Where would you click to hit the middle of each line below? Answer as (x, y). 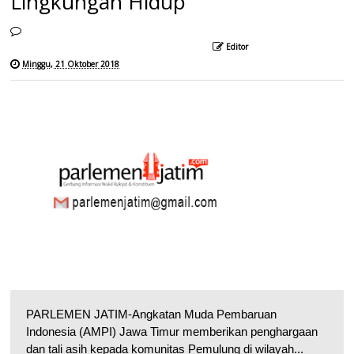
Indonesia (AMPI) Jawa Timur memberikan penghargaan (172, 332)
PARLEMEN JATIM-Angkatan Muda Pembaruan (152, 314)
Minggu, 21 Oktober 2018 (71, 64)
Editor (237, 46)
